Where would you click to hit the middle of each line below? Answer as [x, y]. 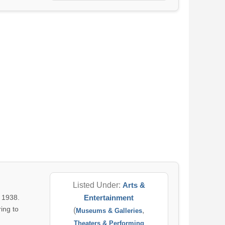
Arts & [134, 185]
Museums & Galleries [109, 211]
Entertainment [109, 198]
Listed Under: [97, 185]
